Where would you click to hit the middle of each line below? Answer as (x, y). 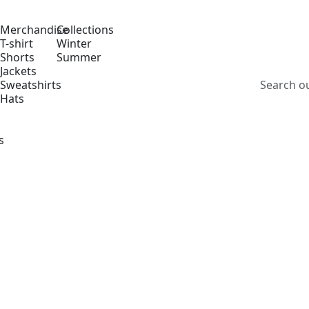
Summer (79, 57)
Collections (85, 29)
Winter (74, 43)
